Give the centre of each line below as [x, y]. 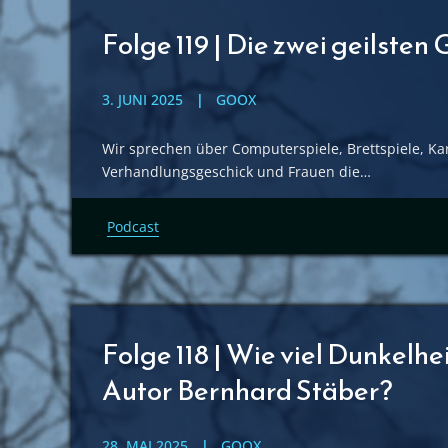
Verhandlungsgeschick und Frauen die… [236, 171]
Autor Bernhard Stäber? [247, 390]
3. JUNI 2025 [142, 99]
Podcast [133, 226]
